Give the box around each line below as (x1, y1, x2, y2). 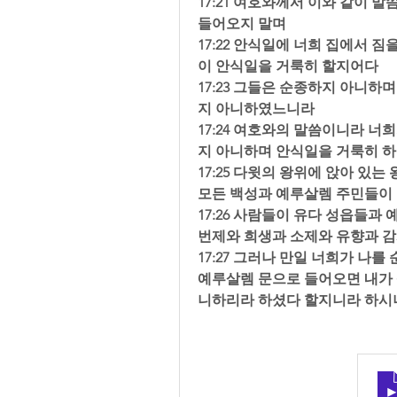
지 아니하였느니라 (198, 100, 322, 117)
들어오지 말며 (198, 15, 293, 32)
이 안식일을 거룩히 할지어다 (198, 58, 385, 74)
